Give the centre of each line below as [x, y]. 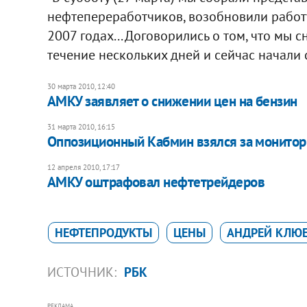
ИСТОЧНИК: [83, 272]
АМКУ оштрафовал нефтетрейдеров [156, 182]
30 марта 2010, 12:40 [81, 86]
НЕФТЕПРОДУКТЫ [103, 232]
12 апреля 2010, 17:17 [83, 167]
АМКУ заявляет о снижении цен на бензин [172, 101]
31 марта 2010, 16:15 [81, 126]
